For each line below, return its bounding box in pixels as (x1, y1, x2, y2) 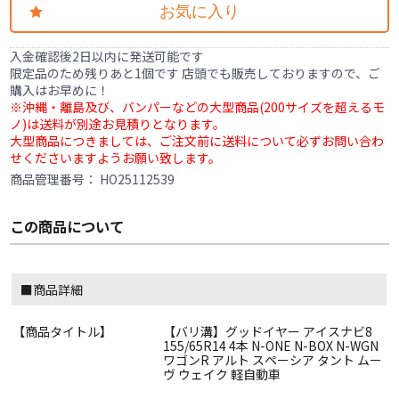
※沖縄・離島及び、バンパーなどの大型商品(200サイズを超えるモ (10, 98, 386, 117)
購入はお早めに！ (10, 81, 110, 100)
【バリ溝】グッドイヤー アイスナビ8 (163, 322, 372, 341)
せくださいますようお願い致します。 (10, 149, 222, 167)
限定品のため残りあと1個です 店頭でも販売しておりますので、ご (10, 64, 381, 83)
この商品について (10, 216, 125, 238)
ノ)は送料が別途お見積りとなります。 (10, 115, 226, 134)
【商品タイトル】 (12, 322, 113, 341)
